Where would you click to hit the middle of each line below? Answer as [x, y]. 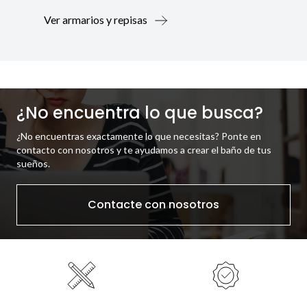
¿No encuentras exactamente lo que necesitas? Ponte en [139, 136]
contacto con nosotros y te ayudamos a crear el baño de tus [144, 150]
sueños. [34, 164]
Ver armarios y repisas [96, 20]
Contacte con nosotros [153, 205]
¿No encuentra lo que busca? [140, 113]
